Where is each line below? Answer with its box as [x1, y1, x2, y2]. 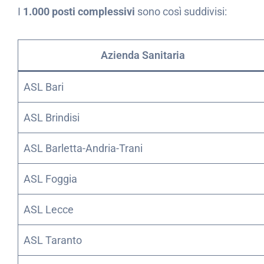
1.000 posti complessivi [23, 5, 135, 18]
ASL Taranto [24, 234, 82, 247]
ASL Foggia [24, 173, 77, 186]
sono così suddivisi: [135, 5, 227, 18]
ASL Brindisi [24, 111, 80, 124]
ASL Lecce [24, 203, 74, 216]
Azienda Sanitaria [101, 49, 185, 62]
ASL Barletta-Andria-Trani [24, 142, 143, 155]
